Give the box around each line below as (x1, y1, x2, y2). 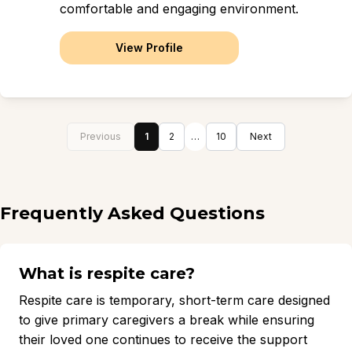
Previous (80, 130, 121, 142)
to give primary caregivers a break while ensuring (19, 312, 314, 328)
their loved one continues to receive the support (19, 332, 307, 347)
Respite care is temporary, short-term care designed (19, 292, 330, 308)
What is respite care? (19, 264, 195, 283)
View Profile (115, 41, 183, 54)
